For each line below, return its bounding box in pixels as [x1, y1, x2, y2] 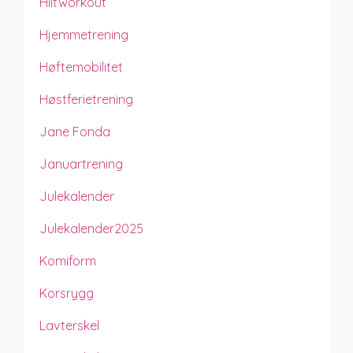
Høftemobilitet [39, 58, 123, 75]
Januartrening [39, 155, 123, 172]
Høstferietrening [39, 91, 133, 107]
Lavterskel [39, 317, 99, 333]
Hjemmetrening [39, 26, 128, 43]
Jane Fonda [39, 123, 110, 139]
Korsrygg [39, 284, 94, 301]
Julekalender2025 [39, 220, 143, 236]
